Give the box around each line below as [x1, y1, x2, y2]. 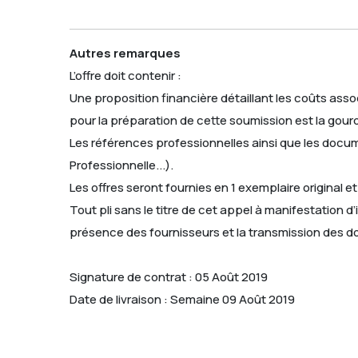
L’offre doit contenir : [70, 66, 181, 84]
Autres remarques [70, 44, 181, 62]
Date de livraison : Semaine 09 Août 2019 [70, 290, 295, 308]
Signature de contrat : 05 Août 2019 [70, 268, 268, 285]
